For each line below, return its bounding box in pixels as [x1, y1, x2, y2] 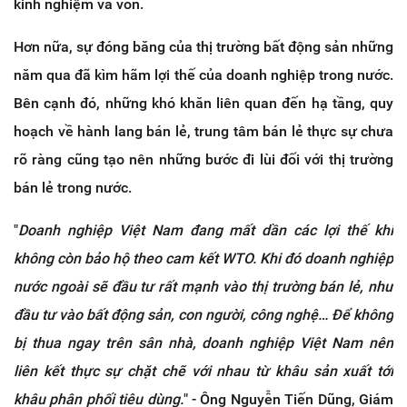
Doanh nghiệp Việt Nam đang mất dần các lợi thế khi [18, 222, 393, 240]
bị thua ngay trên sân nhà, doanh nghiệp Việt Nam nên [14, 334, 393, 352]
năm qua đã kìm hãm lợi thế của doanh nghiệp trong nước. [14, 66, 393, 84]
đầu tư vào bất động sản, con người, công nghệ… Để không [14, 306, 393, 324]
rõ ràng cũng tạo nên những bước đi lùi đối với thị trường [14, 151, 393, 169]
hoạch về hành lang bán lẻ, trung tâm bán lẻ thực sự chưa [14, 123, 393, 141]
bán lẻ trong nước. [14, 179, 132, 197]
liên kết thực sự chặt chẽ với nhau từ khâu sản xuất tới [14, 362, 393, 381]
